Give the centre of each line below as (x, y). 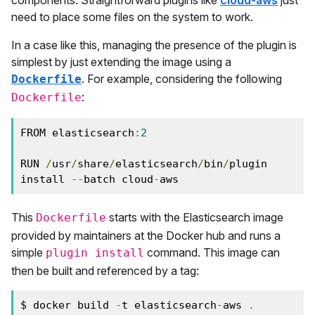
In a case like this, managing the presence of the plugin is (154, 45)
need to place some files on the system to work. (132, 17)
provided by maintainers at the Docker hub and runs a (146, 236)
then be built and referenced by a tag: (105, 271)
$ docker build (68, 305)
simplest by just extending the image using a (121, 62)
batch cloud (118, 179)
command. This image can (212, 252)
